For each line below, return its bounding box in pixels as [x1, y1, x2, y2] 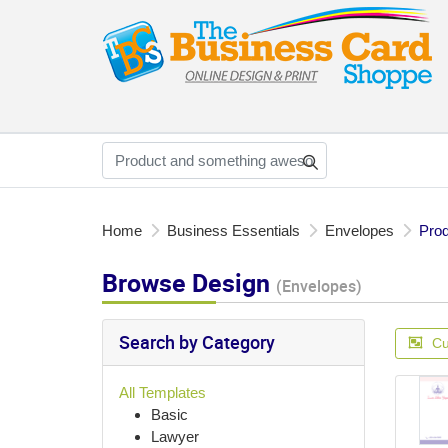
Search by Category [119, 329, 275, 354]
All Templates [119, 383, 206, 401]
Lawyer [151, 427, 199, 445]
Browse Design [102, 265, 276, 299]
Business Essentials [167, 221, 300, 239]
